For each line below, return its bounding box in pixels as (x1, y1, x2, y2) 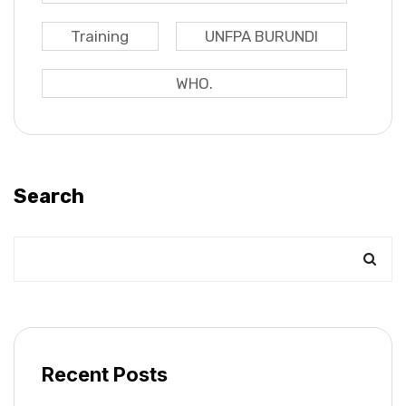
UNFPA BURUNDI (204, 27, 318, 46)
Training (71, 27, 130, 46)
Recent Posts (42, 362, 168, 387)
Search (14, 184, 84, 209)
